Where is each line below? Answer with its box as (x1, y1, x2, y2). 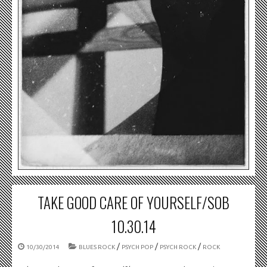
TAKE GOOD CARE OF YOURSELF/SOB (38, 191, 229, 213)
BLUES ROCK (79, 244, 115, 250)
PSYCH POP (122, 244, 153, 250)
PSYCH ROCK (160, 244, 196, 250)
